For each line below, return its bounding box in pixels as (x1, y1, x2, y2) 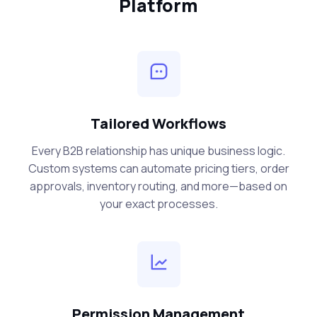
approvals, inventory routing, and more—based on (30, 178, 287, 195)
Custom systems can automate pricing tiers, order (28, 161, 289, 177)
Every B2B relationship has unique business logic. (32, 143, 285, 159)
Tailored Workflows (91, 114, 226, 134)
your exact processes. (99, 196, 218, 212)
